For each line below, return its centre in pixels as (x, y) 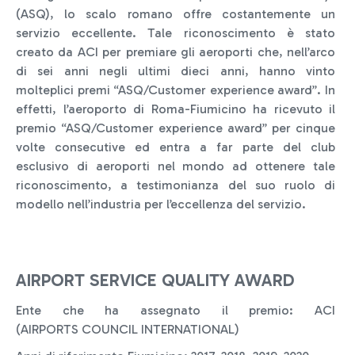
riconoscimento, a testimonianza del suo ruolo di (176, 185)
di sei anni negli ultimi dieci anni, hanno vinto (176, 71)
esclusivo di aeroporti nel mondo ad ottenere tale (176, 166)
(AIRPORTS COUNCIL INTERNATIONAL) (128, 329)
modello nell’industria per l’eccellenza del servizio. (161, 204)
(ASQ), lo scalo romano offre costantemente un (176, 13)
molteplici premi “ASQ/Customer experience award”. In (176, 90)
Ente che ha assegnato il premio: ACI (176, 310)
